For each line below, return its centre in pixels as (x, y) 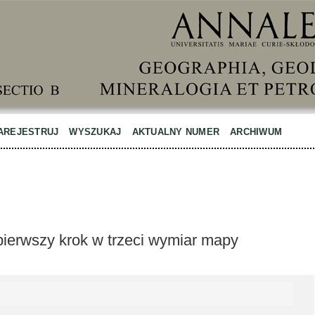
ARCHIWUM (256, 132)
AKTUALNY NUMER (176, 132)
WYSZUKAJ (95, 132)
